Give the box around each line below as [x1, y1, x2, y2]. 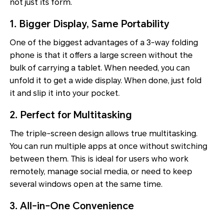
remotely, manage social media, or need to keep [10, 167, 192, 177]
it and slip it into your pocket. [10, 89, 120, 98]
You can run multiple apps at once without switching [10, 142, 207, 151]
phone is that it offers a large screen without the [10, 51, 193, 60]
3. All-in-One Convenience [10, 200, 134, 212]
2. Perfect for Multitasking [10, 109, 132, 121]
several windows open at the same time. [10, 180, 163, 189]
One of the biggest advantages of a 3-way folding [10, 38, 198, 48]
